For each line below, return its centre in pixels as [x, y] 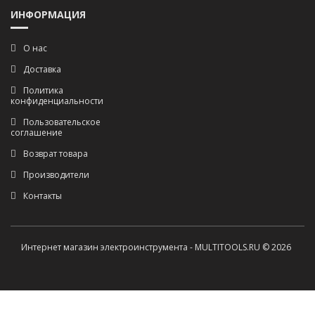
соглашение [37, 133]
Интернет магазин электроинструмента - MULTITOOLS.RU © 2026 [156, 247]
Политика [43, 90]
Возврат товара [56, 154]
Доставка [42, 69]
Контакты [43, 196]
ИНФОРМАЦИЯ [48, 14]
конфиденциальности [57, 101]
